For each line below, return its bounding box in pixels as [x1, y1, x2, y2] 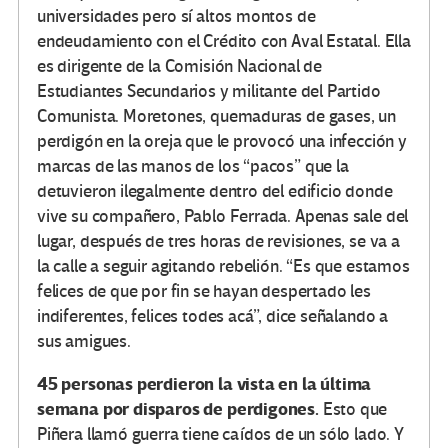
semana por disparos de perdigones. [37, 397, 319, 421]
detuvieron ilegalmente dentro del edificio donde [37, 180, 393, 202]
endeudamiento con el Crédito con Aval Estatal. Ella [37, 30, 411, 52]
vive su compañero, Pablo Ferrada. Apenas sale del [37, 205, 409, 227]
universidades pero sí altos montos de [37, 5, 316, 27]
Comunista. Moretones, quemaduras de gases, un [37, 105, 396, 127]
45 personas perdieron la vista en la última [37, 372, 372, 396]
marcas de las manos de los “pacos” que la [37, 155, 349, 177]
